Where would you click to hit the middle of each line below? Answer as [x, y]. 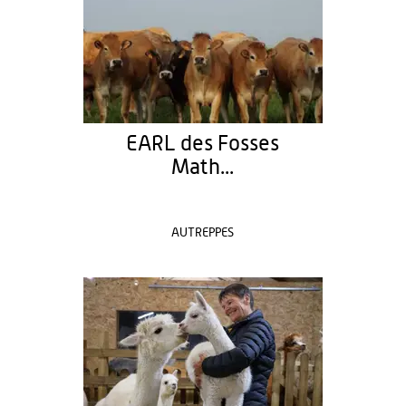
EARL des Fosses [203, 144]
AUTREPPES [203, 233]
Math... [203, 168]
